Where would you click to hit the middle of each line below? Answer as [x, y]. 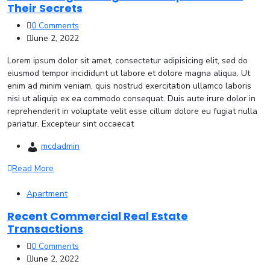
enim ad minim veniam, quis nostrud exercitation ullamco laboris [129, 86]
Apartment [47, 194]
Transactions [45, 229]
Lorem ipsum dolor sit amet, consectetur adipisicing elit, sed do [127, 61]
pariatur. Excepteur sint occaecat [71, 124]
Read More [33, 168]
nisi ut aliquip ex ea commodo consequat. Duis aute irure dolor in [131, 99]
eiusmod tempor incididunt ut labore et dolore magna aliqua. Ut [129, 73]
